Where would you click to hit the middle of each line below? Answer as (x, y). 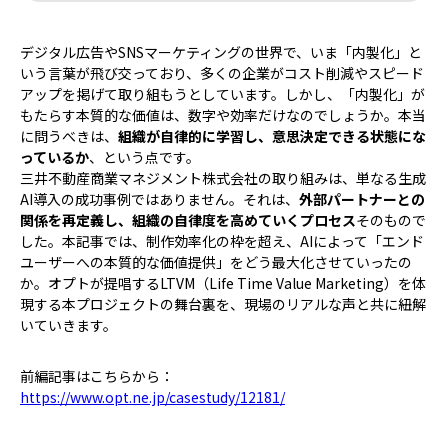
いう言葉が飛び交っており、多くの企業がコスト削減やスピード (222, 73)
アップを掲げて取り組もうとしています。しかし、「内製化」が (222, 94)
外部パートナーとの (362, 199)
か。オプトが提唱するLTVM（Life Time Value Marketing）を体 (223, 283)
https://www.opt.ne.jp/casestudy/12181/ (152, 397)
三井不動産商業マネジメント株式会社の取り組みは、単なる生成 (223, 178)
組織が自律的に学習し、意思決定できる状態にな (272, 136)
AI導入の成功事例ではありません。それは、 (159, 199)
